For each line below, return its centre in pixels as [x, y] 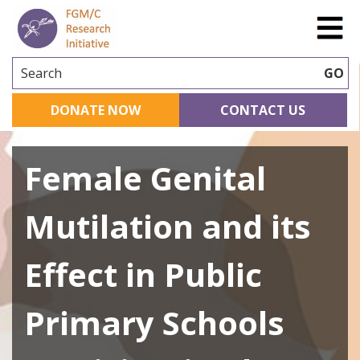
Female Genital [145, 178]
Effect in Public [143, 275]
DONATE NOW [96, 110]
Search [41, 74]
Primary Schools [154, 323]
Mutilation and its [168, 227]
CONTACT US [263, 110]
